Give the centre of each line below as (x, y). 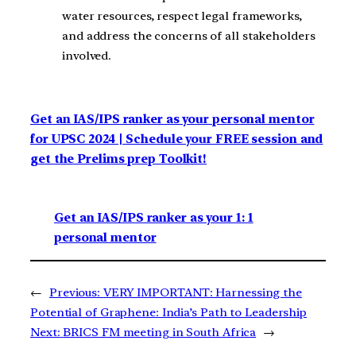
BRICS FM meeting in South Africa (160, 333)
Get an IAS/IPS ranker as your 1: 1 (154, 218)
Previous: (75, 293)
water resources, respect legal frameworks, (182, 16)
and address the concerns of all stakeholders (189, 36)
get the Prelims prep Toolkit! (119, 159)
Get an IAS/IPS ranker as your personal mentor (172, 119)
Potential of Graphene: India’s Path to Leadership (169, 313)
